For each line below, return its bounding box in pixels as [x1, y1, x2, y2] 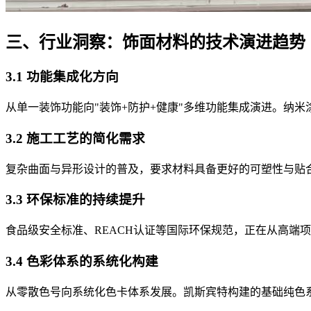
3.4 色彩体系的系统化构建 [6, 253, 158, 269]
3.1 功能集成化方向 [6, 69, 119, 85]
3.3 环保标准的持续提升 [6, 192, 145, 208]
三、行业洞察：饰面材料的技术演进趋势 [6, 33, 305, 51]
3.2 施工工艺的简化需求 [6, 131, 145, 146]
